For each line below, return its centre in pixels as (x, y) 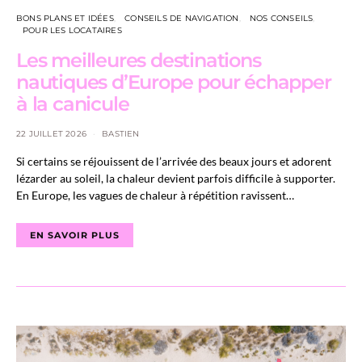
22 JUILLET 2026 (51, 134)
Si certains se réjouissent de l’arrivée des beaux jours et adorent (174, 161)
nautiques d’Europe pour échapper (174, 82)
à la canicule (73, 104)
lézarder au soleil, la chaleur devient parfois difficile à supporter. (176, 178)
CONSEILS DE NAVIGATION (182, 18)
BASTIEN (121, 134)
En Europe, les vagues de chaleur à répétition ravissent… (155, 195)
